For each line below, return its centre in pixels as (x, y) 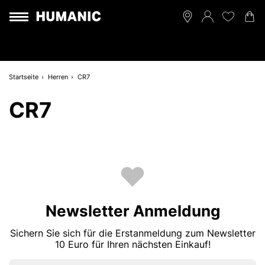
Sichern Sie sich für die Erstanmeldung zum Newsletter (132, 233)
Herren (58, 77)
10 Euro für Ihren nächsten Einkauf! (132, 244)
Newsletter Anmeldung (132, 211)
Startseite (24, 77)
